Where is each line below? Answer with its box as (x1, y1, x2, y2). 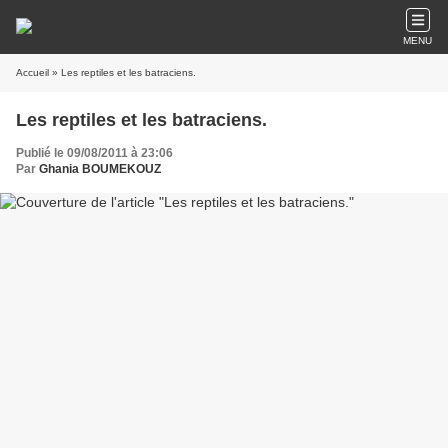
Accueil (16, 67, 49, 78)
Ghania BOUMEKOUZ (39, 162, 161, 176)
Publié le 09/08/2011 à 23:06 (16, 146, 173, 160)
